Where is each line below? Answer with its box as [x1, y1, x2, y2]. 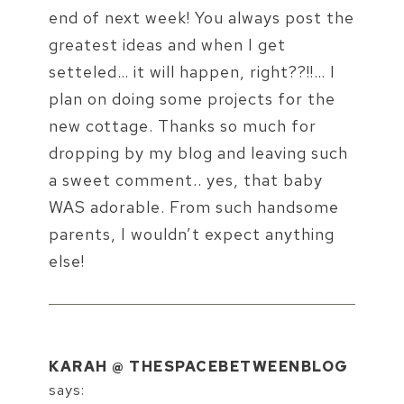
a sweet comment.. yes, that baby [49, 170, 323, 191]
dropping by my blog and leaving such [49, 142, 348, 164]
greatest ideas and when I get [49, 34, 286, 56]
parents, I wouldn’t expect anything [49, 224, 335, 245]
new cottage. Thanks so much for [49, 115, 317, 137]
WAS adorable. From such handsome [49, 197, 339, 218]
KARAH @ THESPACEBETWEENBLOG [49, 357, 349, 377]
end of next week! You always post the [49, 7, 354, 29]
